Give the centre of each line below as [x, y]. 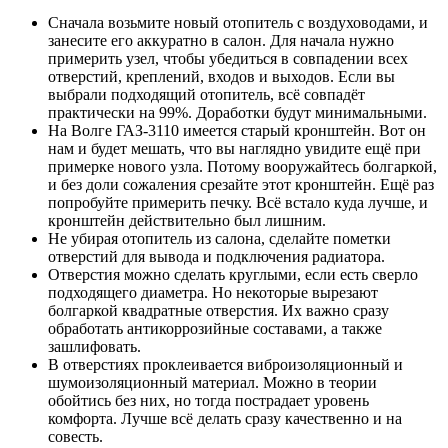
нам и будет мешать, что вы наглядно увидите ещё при [234, 149]
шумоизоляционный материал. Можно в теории [212, 383]
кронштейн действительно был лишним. [187, 221]
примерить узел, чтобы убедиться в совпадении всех [228, 59]
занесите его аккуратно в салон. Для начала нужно [221, 41]
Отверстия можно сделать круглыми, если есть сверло [233, 275]
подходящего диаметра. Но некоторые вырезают [213, 293]
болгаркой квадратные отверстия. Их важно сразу [218, 311]
